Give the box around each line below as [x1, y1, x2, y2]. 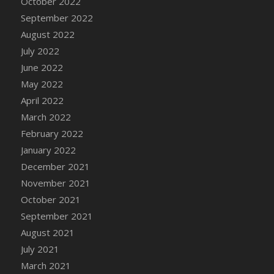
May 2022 [20, 77, 63, 90]
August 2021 [20, 226, 75, 239]
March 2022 [20, 110, 71, 123]
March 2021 [20, 259, 71, 272]
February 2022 [20, 127, 83, 139]
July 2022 [20, 44, 59, 57]
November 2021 [20, 176, 91, 189]
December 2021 [20, 160, 90, 172]
